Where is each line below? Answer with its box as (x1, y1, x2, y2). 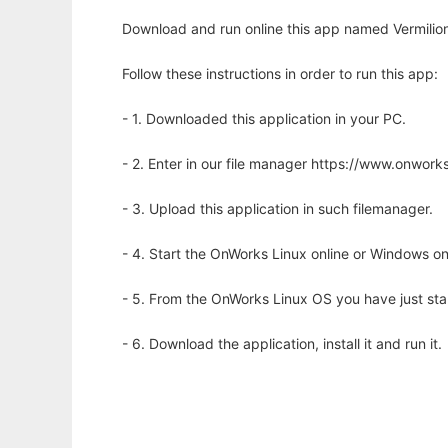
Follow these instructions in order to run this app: (122, 65, 438, 83)
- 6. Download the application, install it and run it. (122, 335, 442, 353)
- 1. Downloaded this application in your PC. (122, 110, 406, 128)
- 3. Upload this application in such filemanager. (122, 200, 433, 218)
